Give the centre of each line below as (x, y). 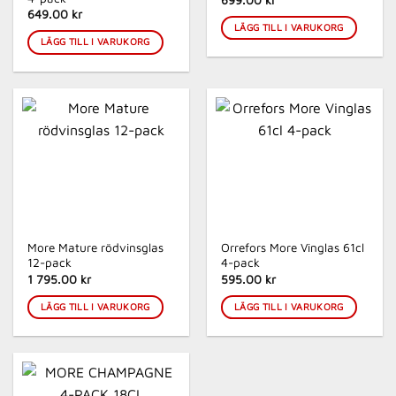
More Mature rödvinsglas (96, 248)
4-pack (241, 263)
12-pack (50, 263)
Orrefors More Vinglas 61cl (293, 248)
